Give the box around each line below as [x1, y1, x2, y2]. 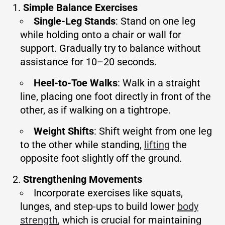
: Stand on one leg [116, 15, 195, 28]
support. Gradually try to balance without [20, 42, 201, 55]
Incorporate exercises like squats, [34, 187, 183, 199]
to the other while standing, [20, 139, 144, 151]
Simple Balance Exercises [23, 2, 138, 14]
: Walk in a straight [118, 77, 200, 89]
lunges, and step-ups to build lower [20, 200, 177, 213]
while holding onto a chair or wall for [20, 29, 181, 41]
